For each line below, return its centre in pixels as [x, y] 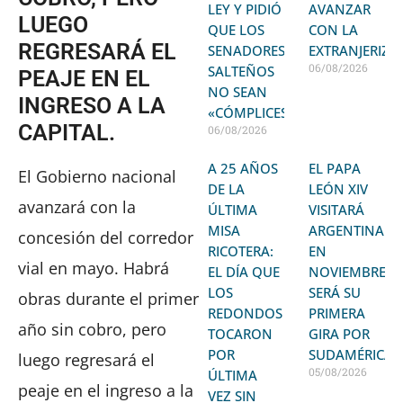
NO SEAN [238, 91]
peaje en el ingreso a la [106, 390]
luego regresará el [86, 359]
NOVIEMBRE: [349, 271]
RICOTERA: [241, 251]
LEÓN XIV [339, 188]
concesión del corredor [106, 237]
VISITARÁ [337, 209]
